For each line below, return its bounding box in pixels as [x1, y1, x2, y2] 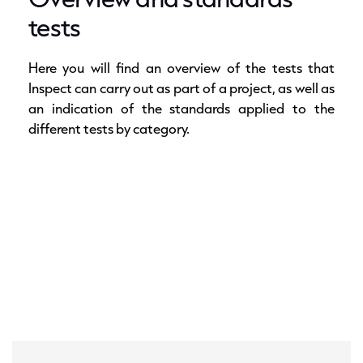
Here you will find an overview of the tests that [28, 59, 335, 76]
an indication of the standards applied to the [28, 100, 335, 117]
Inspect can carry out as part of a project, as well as [28, 79, 335, 96]
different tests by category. [28, 120, 190, 137]
